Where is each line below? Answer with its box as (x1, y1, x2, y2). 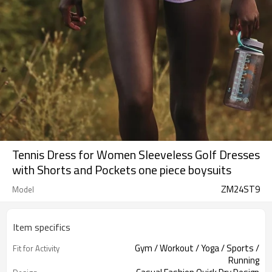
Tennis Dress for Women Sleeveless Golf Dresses (12, 145, 260, 164)
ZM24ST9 (221, 182, 260, 196)
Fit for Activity (13, 242, 59, 254)
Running (228, 253, 259, 267)
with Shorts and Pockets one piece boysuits (12, 160, 231, 179)
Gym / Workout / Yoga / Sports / (135, 241, 259, 255)
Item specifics (13, 220, 70, 234)
